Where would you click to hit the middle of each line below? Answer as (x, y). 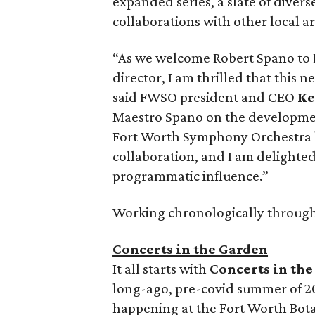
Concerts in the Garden (191, 249)
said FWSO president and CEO (205, 97)
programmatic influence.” (191, 176)
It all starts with (161, 269)
